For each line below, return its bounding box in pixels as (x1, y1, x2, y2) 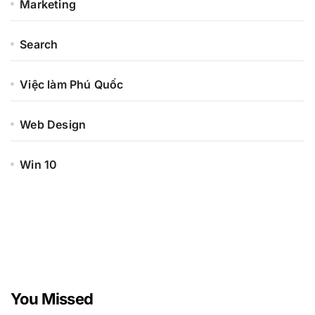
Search (20, 37, 58, 51)
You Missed (11, 289, 94, 308)
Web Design (20, 117, 86, 131)
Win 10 (20, 157, 58, 172)
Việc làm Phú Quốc (20, 77, 124, 91)
